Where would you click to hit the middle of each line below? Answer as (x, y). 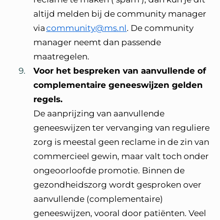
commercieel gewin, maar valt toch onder (121, 156)
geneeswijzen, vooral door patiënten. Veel (120, 213)
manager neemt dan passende (97, 42)
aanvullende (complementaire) (98, 199)
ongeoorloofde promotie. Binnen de (109, 170)
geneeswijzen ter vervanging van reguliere (122, 128)
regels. (49, 99)
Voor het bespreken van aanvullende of (120, 71)
